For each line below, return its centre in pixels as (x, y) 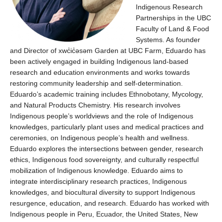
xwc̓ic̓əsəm (76, 51)
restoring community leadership (60, 83)
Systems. (150, 40)
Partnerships (156, 18)
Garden (106, 51)
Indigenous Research (169, 7)
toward (175, 72)
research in (143, 105)
